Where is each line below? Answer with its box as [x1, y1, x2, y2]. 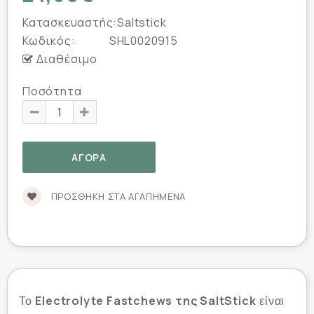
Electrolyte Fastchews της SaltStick [35, 292, 257, 308]
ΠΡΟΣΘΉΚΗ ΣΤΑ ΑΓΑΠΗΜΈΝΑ [48, 189, 186, 203]
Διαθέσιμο [33, 50, 97, 67]
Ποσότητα [22, 83, 82, 99]
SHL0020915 [107, 32, 178, 48]
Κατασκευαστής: [22, 14, 118, 30]
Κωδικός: [22, 32, 76, 48]
